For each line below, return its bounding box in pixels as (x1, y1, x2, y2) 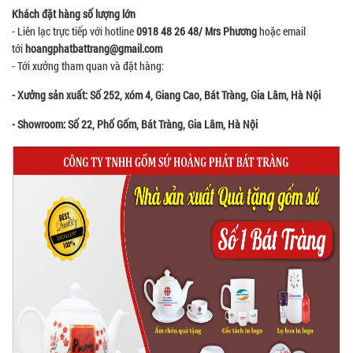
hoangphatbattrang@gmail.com (25, 41, 165, 57)
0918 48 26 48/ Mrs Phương (136, 24, 259, 39)
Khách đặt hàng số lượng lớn (12, 6, 136, 22)
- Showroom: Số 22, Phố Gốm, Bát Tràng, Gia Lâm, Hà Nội (12, 117, 258, 132)
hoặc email (259, 24, 306, 39)
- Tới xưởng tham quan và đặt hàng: (12, 58, 166, 74)
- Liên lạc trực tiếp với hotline (12, 24, 136, 39)
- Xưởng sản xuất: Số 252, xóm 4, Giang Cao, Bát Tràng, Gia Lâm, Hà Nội (12, 87, 321, 103)
